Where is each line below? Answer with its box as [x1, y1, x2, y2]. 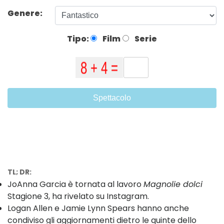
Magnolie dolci [143, 178, 202, 190]
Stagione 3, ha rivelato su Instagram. [7, 190, 149, 202]
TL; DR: [7, 167, 31, 177]
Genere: [7, 7, 44, 19]
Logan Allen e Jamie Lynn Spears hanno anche [7, 202, 189, 214]
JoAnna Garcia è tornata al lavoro [7, 178, 143, 190]
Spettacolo [93, 93, 131, 102]
